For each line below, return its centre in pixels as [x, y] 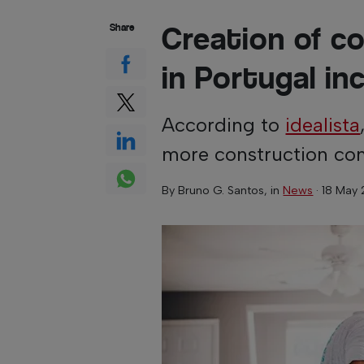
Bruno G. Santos [221, 190]
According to [224, 125]
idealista [323, 125]
